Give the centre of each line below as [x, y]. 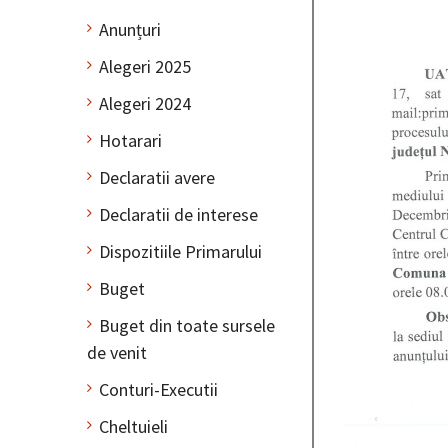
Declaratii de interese [178, 214]
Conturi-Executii [158, 389]
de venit [117, 352]
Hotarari [130, 140]
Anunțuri [130, 29]
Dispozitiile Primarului [180, 251]
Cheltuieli [133, 426]
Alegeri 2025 [145, 66]
